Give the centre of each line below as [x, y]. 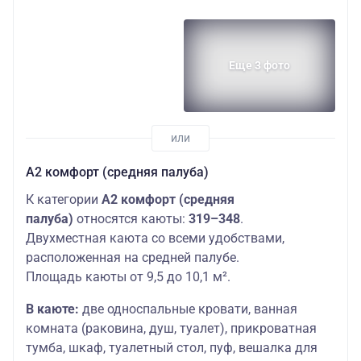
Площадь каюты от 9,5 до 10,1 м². [130, 276]
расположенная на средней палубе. [134, 257]
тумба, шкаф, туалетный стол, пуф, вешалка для [172, 347]
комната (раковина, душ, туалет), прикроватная [171, 328]
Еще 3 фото [259, 66]
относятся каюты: [131, 218]
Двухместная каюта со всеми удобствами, [155, 238]
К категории [64, 199]
